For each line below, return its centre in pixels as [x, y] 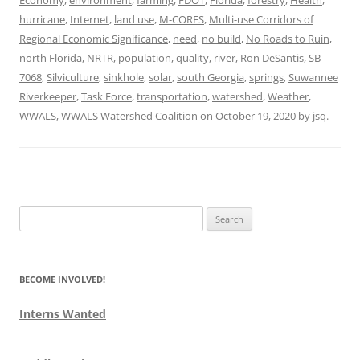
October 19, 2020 [256, 115]
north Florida [51, 57]
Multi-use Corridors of [261, 19]
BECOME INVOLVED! [62, 279]
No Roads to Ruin [288, 38]
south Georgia [211, 77]
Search [35, 214]
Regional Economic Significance [94, 38]
